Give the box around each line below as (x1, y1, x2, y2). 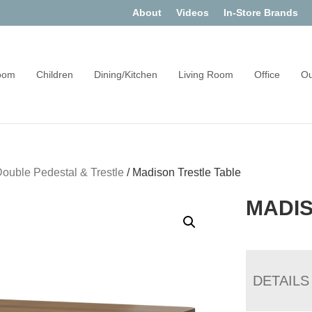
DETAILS (253, 273, 310, 288)
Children (36, 69, 73, 80)
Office (253, 69, 280, 80)
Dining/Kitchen (93, 69, 157, 80)
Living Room (178, 69, 233, 80)
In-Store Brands (224, 7, 298, 18)
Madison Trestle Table (132, 166, 242, 178)
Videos (176, 7, 209, 18)
